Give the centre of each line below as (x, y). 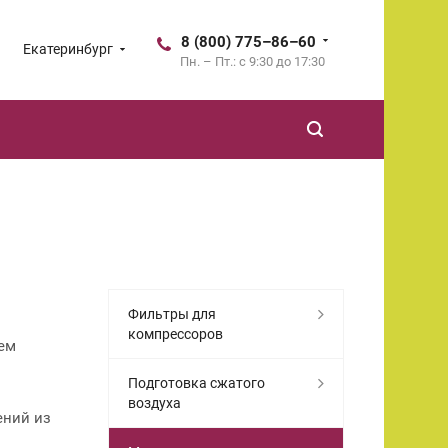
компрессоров (175, 333)
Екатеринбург (68, 49)
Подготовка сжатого (196, 382)
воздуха (154, 402)
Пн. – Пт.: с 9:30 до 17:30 (252, 61)
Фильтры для (172, 313)
